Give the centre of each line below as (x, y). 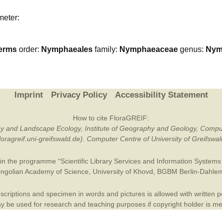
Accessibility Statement (161, 95)
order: (29, 49)
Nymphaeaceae (149, 49)
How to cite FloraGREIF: (111, 118)
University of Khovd (123, 171)
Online (195, 25)
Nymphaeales (67, 49)
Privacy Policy (79, 95)
